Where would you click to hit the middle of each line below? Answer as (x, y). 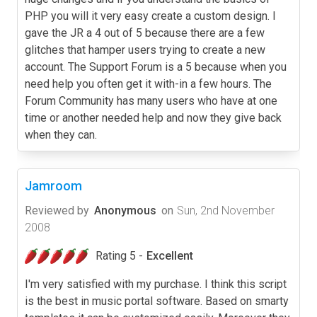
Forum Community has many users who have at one (151, 100)
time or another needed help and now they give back (153, 117)
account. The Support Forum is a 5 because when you (156, 67)
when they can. (61, 134)
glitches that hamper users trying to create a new (145, 50)
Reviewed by (57, 210)
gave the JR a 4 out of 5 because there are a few (145, 33)
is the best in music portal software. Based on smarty (157, 301)
